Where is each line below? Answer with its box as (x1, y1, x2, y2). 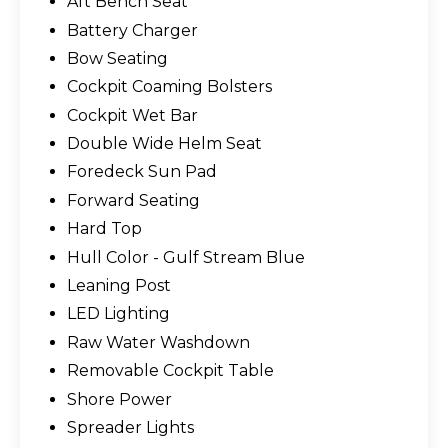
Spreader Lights (66, 417, 194, 437)
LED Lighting (66, 304, 170, 324)
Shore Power (66, 389, 172, 409)
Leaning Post (66, 276, 171, 296)
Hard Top (66, 219, 142, 239)
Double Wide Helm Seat (66, 134, 262, 154)
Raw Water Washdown (66, 332, 250, 352)
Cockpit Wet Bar (66, 105, 198, 125)
